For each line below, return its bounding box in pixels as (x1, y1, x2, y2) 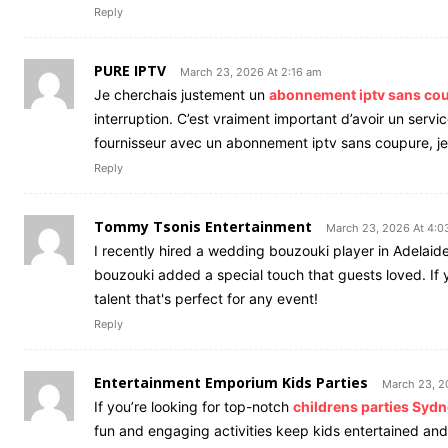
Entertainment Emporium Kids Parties (94, 372, 368, 392)
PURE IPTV (94, 60, 166, 80)
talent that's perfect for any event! (94, 289, 318, 307)
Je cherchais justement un (94, 85, 269, 103)
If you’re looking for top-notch (94, 397, 293, 415)
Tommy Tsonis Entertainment (94, 216, 312, 236)
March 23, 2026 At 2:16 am (180, 64, 322, 79)
